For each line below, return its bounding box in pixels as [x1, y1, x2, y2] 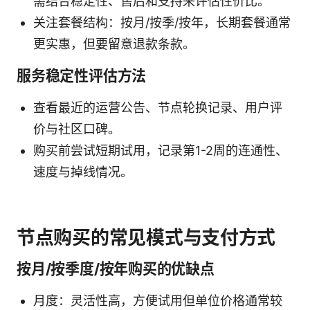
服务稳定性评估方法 [17, 66, 147, 84]
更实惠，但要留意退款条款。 [33, 36, 195, 51]
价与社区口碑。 [33, 121, 120, 136]
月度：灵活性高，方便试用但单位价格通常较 [33, 293, 282, 308]
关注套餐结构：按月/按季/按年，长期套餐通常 [33, 15, 291, 30]
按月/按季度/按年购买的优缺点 [17, 259, 215, 277]
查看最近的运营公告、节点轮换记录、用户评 [33, 100, 282, 115]
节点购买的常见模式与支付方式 [17, 226, 276, 249]
